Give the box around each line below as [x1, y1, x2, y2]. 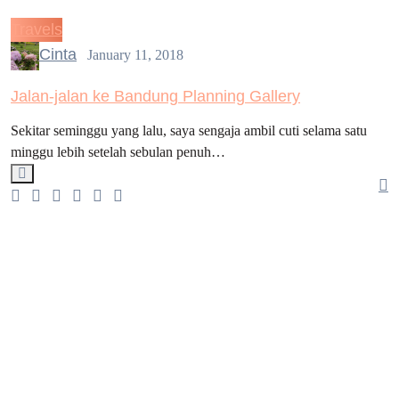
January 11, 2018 [87, 46, 183, 62]
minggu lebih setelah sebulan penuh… [11, 144, 225, 159]
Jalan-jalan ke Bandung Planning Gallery [11, 87, 300, 105]
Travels [11, 20, 62, 38]
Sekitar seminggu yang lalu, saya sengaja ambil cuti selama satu [11, 123, 367, 138]
